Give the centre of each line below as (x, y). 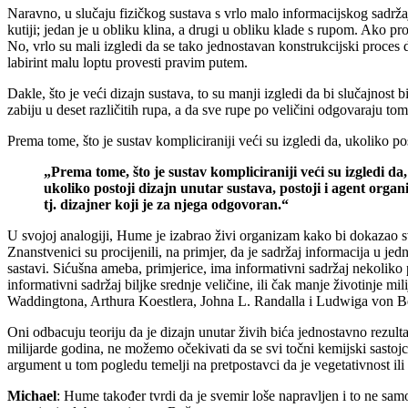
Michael (32, 395)
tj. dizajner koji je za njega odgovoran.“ (166, 204)
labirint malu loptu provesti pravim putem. (127, 62)
